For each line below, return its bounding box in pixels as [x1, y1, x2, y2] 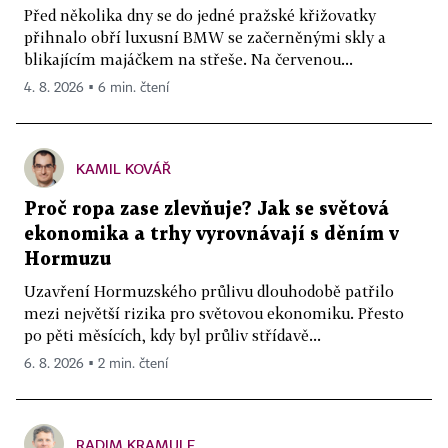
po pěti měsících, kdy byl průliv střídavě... [24, 325, 321, 344]
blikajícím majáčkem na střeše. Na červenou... [24, 49, 353, 68]
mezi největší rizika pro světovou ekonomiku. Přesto [24, 303, 404, 322]
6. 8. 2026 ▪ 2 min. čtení [24, 356, 168, 371]
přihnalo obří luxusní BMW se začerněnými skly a [24, 27, 386, 46]
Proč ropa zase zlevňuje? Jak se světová [24, 200, 389, 218]
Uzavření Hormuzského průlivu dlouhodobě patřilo [24, 281, 394, 300]
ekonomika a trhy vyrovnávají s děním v [24, 225, 399, 243]
